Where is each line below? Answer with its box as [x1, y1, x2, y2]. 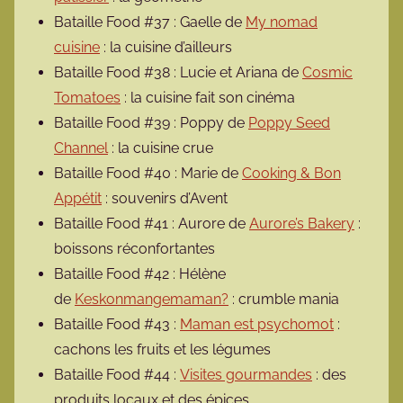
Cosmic [302, 64, 353, 82]
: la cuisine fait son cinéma [121, 89, 295, 107]
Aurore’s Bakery [249, 215, 354, 233]
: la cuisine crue [108, 139, 213, 157]
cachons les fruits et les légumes [54, 341, 271, 359]
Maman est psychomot [180, 316, 334, 334]
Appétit [54, 190, 102, 208]
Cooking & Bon [242, 165, 341, 183]
